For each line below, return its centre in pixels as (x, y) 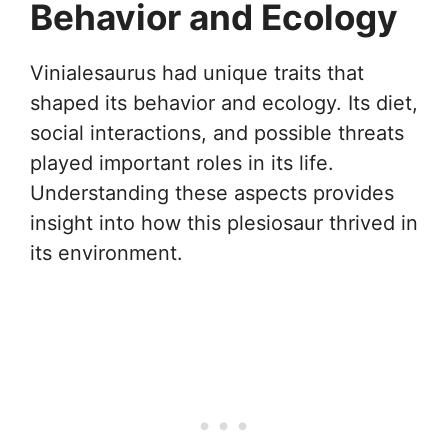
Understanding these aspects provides (212, 193)
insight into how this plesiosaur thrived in (224, 223)
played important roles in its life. (182, 163)
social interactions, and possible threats (217, 133)
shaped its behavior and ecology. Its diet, (224, 103)
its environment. (106, 253)
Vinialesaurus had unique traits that (197, 73)
